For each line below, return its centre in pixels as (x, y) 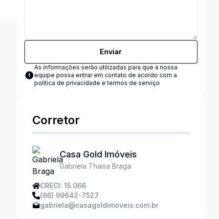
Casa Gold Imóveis (98, 154)
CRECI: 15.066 (63, 186)
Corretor (56, 120)
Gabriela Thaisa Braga (95, 166)
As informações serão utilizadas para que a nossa (106, 67)
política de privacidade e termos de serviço (97, 83)
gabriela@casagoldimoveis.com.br (99, 205)
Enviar (111, 52)
